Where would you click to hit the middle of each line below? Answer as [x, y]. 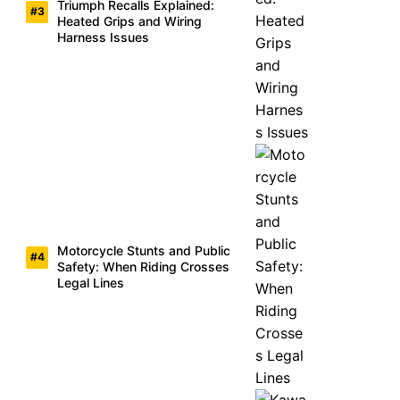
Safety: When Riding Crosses [143, 266]
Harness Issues [103, 37]
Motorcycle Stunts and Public [144, 250]
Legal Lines [91, 282]
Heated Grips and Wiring [129, 21]
